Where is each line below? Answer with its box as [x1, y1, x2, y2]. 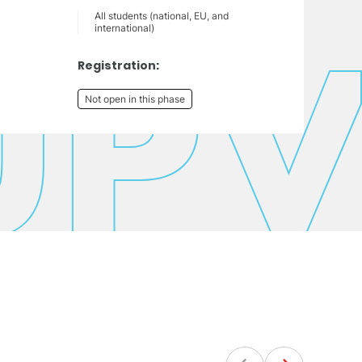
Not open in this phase [85, 93, 185, 106]
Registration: [78, 57, 159, 74]
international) [95, 22, 154, 35]
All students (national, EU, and [95, 10, 229, 23]
